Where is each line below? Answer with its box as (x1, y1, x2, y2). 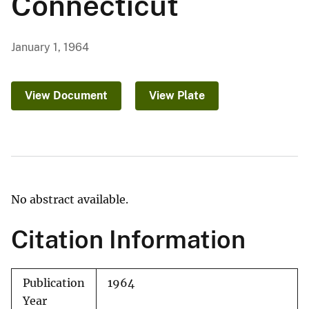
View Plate (149, 89, 205, 103)
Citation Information (11, 225, 246, 255)
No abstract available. (11, 192, 128, 207)
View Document (25, 89, 108, 103)
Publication (23, 277, 85, 290)
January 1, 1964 (11, 41, 89, 54)
